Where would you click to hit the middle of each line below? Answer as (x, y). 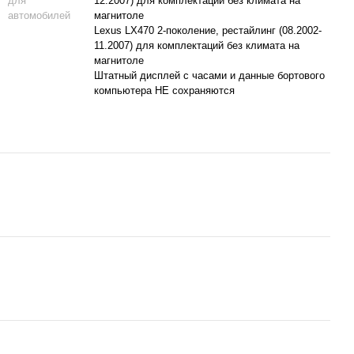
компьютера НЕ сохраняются (164, 90)
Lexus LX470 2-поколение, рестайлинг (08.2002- (208, 30)
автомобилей (39, 15)
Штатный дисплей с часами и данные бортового (209, 75)
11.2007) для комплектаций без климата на (197, 45)
